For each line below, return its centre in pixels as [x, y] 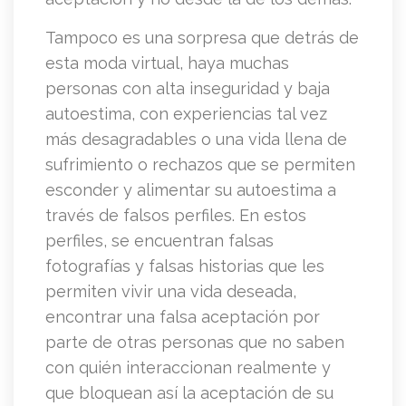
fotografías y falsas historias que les [185, 266]
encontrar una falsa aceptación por [183, 317]
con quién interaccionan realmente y [188, 368]
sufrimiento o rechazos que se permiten [200, 165]
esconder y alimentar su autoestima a [191, 190]
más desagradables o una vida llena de [196, 140]
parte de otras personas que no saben [195, 343]
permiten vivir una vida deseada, [171, 292]
